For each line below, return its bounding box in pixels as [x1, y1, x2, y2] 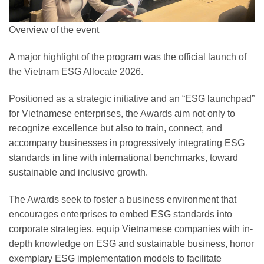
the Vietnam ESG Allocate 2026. [9, 66, 143, 77]
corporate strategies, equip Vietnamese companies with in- [9, 223, 253, 234]
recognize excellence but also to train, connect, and [9, 123, 222, 133]
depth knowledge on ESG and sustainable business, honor [9, 238, 254, 249]
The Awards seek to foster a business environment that [9, 194, 236, 204]
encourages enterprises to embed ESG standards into [9, 209, 232, 219]
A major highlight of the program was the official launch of [9, 51, 246, 62]
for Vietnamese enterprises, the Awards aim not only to [9, 108, 235, 118]
